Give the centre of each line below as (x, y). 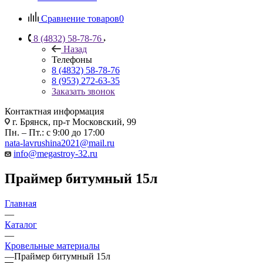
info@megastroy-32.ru (55, 153)
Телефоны (72, 59)
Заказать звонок (83, 91)
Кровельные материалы (52, 245)
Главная (21, 203)
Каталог (21, 224)
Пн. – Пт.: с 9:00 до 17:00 (55, 132)
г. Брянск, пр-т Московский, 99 (73, 122)
